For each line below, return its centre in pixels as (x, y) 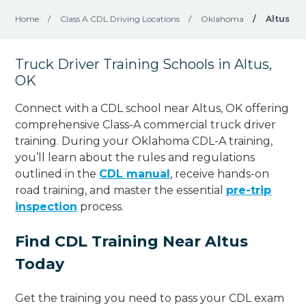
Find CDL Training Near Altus (132, 241)
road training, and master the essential (121, 190)
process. (101, 206)
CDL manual (135, 173)
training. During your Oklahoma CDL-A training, (144, 141)
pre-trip (249, 190)
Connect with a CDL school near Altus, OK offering (152, 108)
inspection (46, 206)
